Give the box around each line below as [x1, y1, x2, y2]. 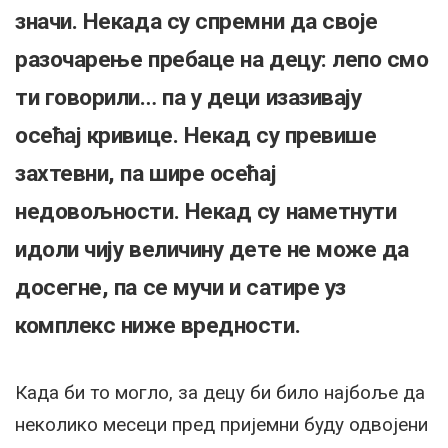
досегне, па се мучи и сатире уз [15, 274, 346, 302]
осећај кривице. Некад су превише [15, 122, 377, 150]
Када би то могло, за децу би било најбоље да [15, 381, 425, 405]
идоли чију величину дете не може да [15, 236, 410, 264]
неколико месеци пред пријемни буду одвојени [15, 413, 428, 437]
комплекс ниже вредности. [15, 312, 301, 340]
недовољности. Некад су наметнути [15, 198, 397, 226]
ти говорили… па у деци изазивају [15, 84, 362, 112]
